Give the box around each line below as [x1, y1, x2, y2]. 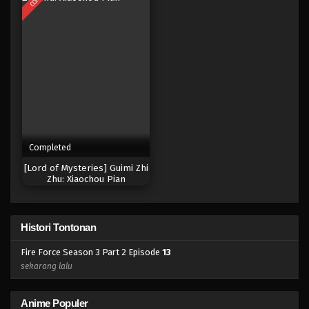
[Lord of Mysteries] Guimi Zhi [23, 163, 148, 175]
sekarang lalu [21, 261, 72, 272]
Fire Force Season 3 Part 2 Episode [21, 247, 162, 258]
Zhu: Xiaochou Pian [46, 174, 126, 186]
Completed [29, 142, 71, 153]
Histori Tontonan [21, 221, 96, 234]
